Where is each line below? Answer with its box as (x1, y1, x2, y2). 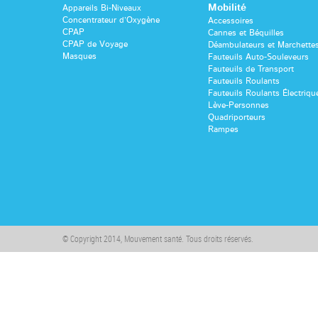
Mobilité (207, 2, 246, 13)
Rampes (207, 124, 238, 133)
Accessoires (207, 16, 253, 25)
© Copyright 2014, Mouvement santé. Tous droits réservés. (62, 232, 253, 244)
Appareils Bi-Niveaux (62, 3, 141, 12)
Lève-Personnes (207, 100, 269, 109)
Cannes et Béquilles (207, 28, 284, 37)
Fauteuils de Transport (207, 64, 294, 73)
